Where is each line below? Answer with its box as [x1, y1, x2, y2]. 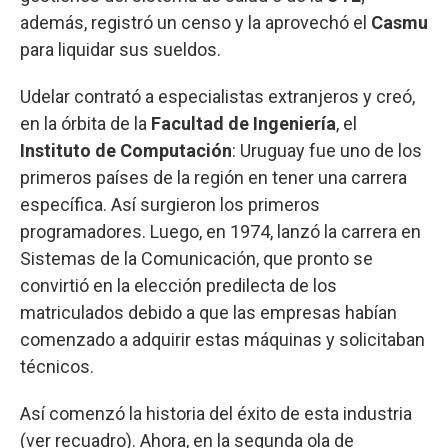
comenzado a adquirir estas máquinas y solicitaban [20, 329, 425, 351]
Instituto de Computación [20, 140, 232, 162]
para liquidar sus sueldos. [20, 39, 221, 61]
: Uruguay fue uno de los [232, 140, 422, 162]
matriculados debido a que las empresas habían [20, 302, 397, 324]
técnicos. [20, 356, 94, 378]
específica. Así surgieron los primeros [20, 194, 320, 216]
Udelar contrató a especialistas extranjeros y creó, [20, 86, 415, 108]
